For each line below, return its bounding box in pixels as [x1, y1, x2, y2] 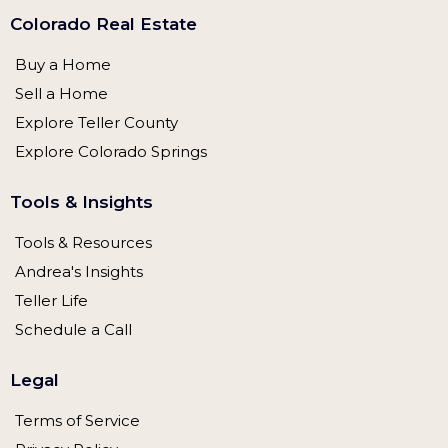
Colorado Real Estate [10, 28, 197, 49]
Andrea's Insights [15, 276, 143, 296]
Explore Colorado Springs [15, 156, 207, 176]
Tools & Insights [10, 206, 153, 227]
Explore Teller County [15, 127, 178, 147]
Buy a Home [15, 69, 111, 89]
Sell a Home [15, 98, 108, 118]
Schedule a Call [15, 334, 132, 354]
